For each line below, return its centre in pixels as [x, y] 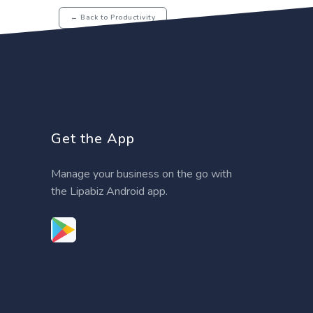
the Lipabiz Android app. [109, 191]
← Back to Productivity [113, 17]
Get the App [93, 138]
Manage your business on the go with [141, 174]
